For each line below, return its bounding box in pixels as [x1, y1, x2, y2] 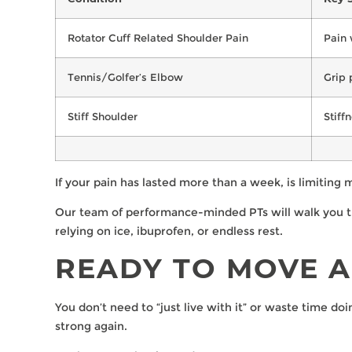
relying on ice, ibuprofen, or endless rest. [55, 224, 283, 239]
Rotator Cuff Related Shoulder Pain [68, 31, 248, 44]
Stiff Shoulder [68, 109, 137, 123]
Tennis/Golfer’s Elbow [68, 70, 183, 83]
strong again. [55, 318, 127, 333]
